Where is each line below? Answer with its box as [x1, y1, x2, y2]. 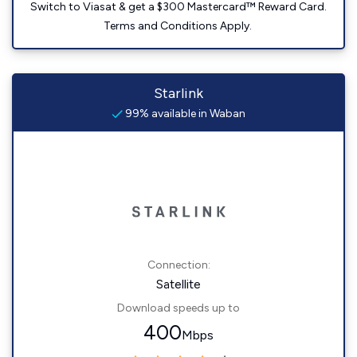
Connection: [147, 258, 210, 273]
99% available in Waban [123, 107, 245, 121]
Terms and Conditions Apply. [103, 19, 254, 33]
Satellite [156, 277, 201, 292]
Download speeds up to [117, 301, 240, 316]
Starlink [154, 84, 203, 103]
